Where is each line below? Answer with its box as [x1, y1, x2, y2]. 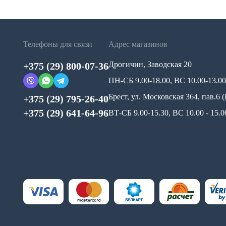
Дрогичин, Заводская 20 [108, 60, 192, 69]
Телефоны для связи [23, 40, 92, 49]
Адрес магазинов [108, 40, 167, 49]
